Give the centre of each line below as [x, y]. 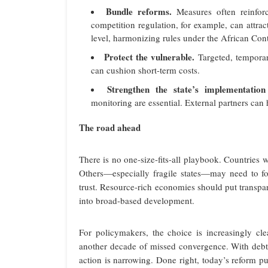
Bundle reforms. [138, 12]
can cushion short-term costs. [145, 70]
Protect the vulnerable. [150, 57]
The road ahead [110, 128]
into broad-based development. [137, 201]
